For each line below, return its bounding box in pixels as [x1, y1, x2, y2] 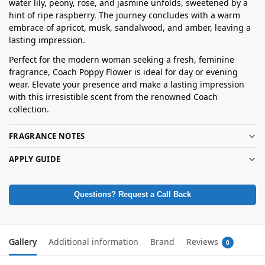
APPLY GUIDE [9, 153, 61, 164]
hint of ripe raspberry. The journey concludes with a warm [9, 9, 240, 21]
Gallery [9, 236, 37, 248]
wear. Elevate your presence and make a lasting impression [9, 79, 244, 91]
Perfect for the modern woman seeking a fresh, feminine [9, 54, 234, 66]
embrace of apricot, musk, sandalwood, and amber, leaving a [9, 22, 251, 34]
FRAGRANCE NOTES [9, 130, 85, 141]
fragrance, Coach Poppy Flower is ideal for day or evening [9, 66, 238, 78]
